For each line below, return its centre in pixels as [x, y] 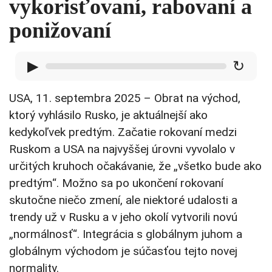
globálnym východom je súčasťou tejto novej [123, 251]
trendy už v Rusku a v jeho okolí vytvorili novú [123, 217]
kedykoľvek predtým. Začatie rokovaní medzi [123, 132]
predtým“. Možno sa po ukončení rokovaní [116, 183]
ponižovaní [60, 31]
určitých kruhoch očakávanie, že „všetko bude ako [135, 166]
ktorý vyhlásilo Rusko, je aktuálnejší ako [108, 115]
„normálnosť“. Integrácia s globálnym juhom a [126, 234]
